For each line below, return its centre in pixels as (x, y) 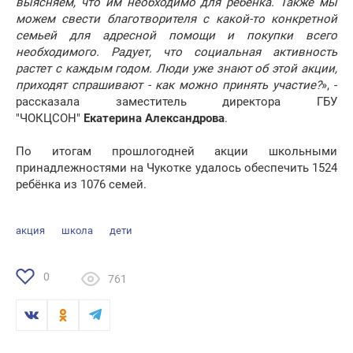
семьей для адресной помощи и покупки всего (176, 36)
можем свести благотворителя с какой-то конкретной (176, 19)
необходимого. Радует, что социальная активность (176, 52)
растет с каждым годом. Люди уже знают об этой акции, (176, 69)
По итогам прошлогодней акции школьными (176, 152)
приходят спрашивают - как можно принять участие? (169, 85)
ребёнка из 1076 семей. (83, 185)
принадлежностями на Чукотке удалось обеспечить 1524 (176, 168)
